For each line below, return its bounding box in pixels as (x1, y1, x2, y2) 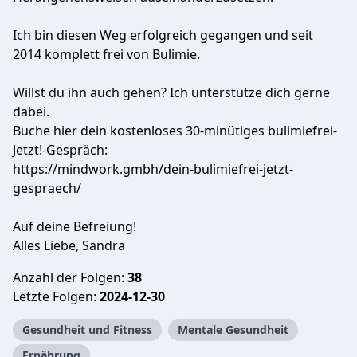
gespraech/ (13, 179, 81, 197)
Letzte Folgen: (13, 288, 100, 305)
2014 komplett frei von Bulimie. (13, 45, 200, 63)
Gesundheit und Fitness (22, 322, 152, 337)
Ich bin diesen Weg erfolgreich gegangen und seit (13, 26, 313, 44)
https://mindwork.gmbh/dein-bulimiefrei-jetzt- (13, 160, 293, 178)
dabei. (13, 103, 49, 120)
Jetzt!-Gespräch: (13, 141, 108, 159)
